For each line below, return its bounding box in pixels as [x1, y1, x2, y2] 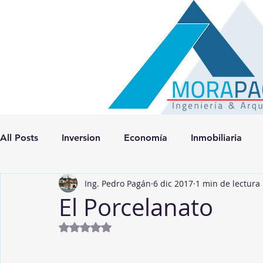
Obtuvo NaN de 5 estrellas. [85, 221, 191, 232]
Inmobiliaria [191, 132, 242, 143]
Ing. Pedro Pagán [85, 177, 151, 189]
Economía [124, 132, 167, 143]
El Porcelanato [59, 191, 213, 223]
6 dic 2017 [153, 177, 193, 189]
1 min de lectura [195, 177, 260, 189]
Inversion [62, 132, 100, 143]
